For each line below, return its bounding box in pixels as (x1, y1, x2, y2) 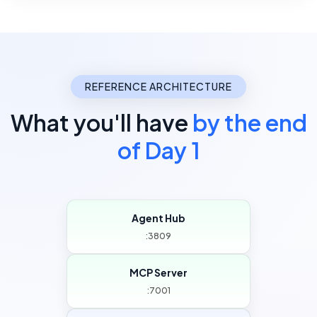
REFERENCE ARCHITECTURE (85, 80, 232, 93)
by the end (192, 108, 307, 137)
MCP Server (129, 266, 188, 279)
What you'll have (10, 108, 192, 137)
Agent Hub (132, 212, 185, 225)
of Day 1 (117, 136, 200, 165)
